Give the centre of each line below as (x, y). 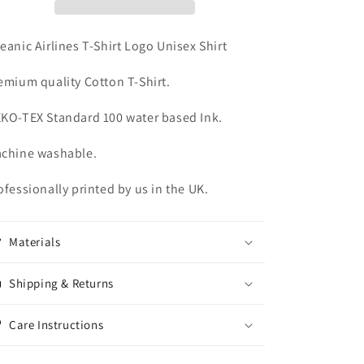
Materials (35, 241)
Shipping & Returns (61, 283)
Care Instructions (56, 324)
